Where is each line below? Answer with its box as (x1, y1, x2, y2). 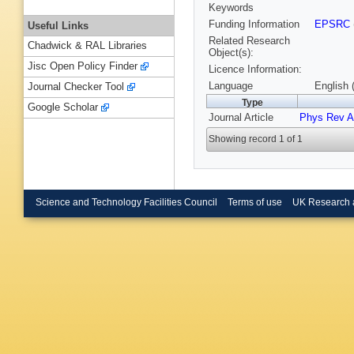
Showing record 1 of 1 (209, 134, 303, 145)
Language (209, 80, 253, 92)
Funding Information (209, 18, 299, 31)
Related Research (209, 35, 290, 47)
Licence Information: (209, 63, 302, 76)
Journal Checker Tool (28, 81, 124, 93)
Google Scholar (28, 101, 98, 114)
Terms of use (227, 197, 282, 207)
